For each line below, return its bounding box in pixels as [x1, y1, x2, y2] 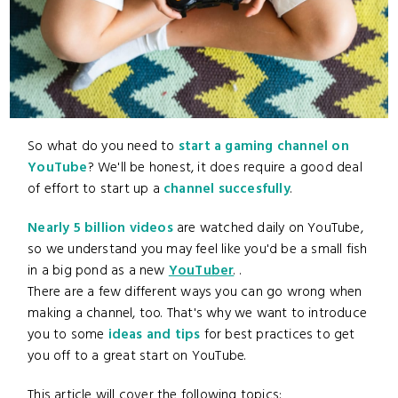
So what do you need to [28, 136, 179, 158]
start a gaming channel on [178, 136, 349, 158]
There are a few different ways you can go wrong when [28, 282, 362, 304]
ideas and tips [107, 324, 201, 346]
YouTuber [168, 260, 235, 283]
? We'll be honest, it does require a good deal [87, 157, 362, 179]
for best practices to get [200, 324, 355, 346]
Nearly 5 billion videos [28, 218, 173, 240]
